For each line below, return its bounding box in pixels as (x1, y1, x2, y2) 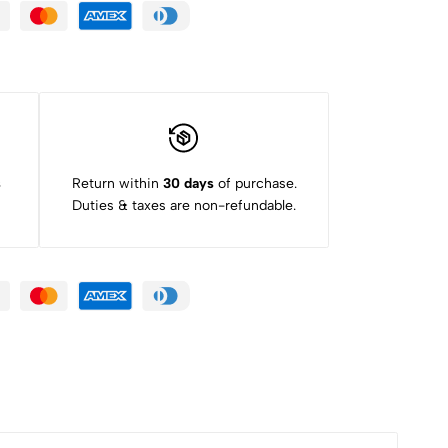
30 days (162, 174, 214, 192)
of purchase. (213, 174, 297, 192)
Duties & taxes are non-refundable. (72, 196, 296, 214)
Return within (71, 174, 163, 192)
